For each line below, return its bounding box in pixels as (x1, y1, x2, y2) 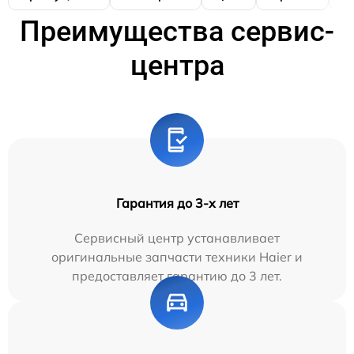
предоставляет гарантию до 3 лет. (72, 267, 282, 284)
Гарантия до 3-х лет (115, 194, 239, 211)
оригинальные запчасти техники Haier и (51, 248, 303, 265)
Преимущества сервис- (20, 14, 334, 48)
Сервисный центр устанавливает (74, 229, 280, 246)
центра (130, 48, 224, 82)
